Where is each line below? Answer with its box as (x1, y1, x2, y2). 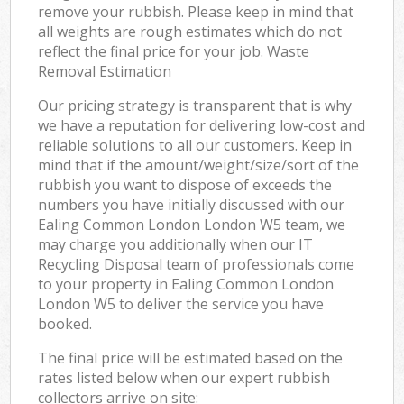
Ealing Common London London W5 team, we (38, 214, 346, 234)
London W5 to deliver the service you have (38, 293, 325, 314)
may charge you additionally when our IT (38, 234, 314, 254)
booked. (38, 313, 93, 334)
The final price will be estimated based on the (38, 347, 344, 368)
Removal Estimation (38, 60, 172, 81)
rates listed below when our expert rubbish (38, 367, 331, 388)
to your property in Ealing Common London (38, 273, 335, 294)
